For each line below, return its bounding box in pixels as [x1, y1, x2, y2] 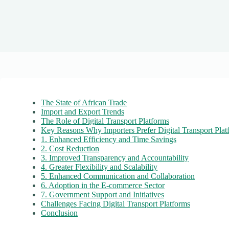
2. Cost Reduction [41, 144, 99, 153]
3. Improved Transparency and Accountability [41, 153, 189, 162]
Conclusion [41, 209, 78, 217]
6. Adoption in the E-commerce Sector [41, 181, 165, 190]
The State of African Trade [41, 98, 127, 107]
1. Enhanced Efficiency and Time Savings [41, 135, 176, 144]
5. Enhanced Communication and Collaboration [41, 172, 195, 180]
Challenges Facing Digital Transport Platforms [41, 199, 190, 208]
